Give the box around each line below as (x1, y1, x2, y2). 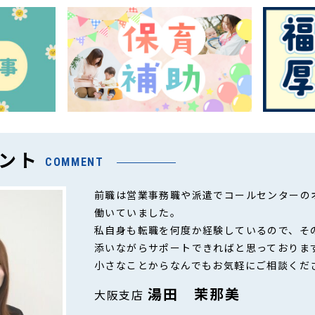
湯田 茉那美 (148, 283, 240, 304)
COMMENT (45, 155, 104, 169)
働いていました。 (94, 205, 181, 220)
